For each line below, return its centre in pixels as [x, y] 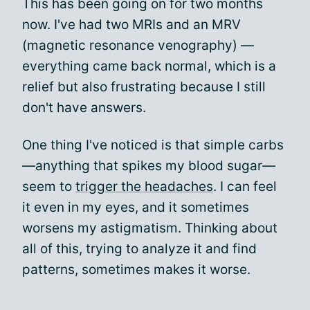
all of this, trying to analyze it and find [139, 249]
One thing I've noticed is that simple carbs [153, 145]
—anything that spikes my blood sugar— [149, 166]
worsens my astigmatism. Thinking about [150, 228]
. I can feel [245, 186]
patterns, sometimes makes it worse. [136, 270]
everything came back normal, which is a [149, 66]
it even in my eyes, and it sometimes [136, 207]
